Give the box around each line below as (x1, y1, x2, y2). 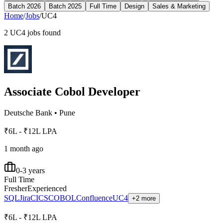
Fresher (4, 184, 27, 193)
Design (124, 2, 144, 10)
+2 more (132, 194, 156, 202)
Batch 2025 (49, 2, 82, 10)
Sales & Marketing (152, 2, 206, 10)
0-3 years (16, 166, 45, 175)
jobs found (25, 28, 61, 37)
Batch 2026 (8, 2, 41, 10)
